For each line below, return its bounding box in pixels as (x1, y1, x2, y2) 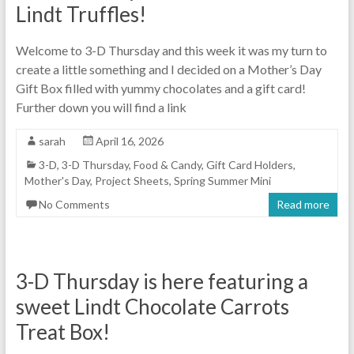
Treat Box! (15, 318, 110, 345)
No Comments (38, 197, 110, 211)
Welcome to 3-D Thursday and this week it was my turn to (15, 42, 327, 58)
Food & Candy (133, 157, 201, 171)
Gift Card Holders (205, 157, 293, 171)
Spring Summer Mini (173, 173, 271, 187)
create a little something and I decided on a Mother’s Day (15, 61, 322, 77)
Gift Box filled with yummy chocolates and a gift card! (15, 80, 306, 96)
